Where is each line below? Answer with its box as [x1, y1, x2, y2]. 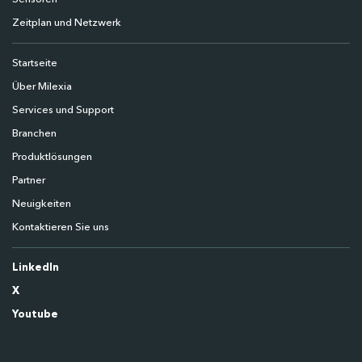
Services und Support [12, 104, 114, 116]
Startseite [12, 57, 57, 69]
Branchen [12, 128, 57, 139]
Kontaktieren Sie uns [12, 221, 109, 233]
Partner [12, 175, 45, 186]
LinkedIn [12, 262, 59, 273]
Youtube [12, 309, 58, 320]
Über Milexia [12, 81, 72, 92]
